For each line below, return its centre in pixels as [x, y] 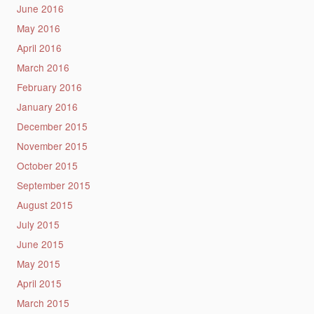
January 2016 [47, 106]
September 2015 [53, 185]
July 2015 [38, 224]
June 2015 [40, 244]
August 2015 [45, 204]
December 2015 [52, 126]
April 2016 [39, 47]
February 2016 [49, 87]
